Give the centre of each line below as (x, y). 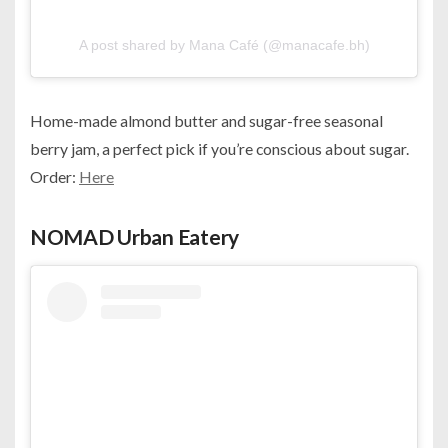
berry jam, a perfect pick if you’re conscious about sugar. (219, 148)
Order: (54, 176)
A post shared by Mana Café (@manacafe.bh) (224, 44)
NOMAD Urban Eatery (134, 236)
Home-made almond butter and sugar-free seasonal (206, 120)
